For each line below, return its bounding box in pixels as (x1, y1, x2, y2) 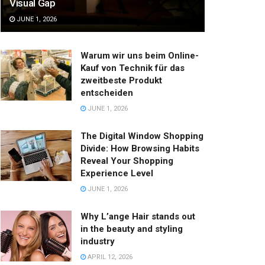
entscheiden (80, 88, 133, 99)
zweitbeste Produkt (80, 75, 162, 86)
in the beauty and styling (80, 224, 183, 235)
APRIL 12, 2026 (86, 253, 132, 261)
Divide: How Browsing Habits (80, 143, 199, 154)
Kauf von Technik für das (80, 63, 185, 74)
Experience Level (80, 168, 153, 179)
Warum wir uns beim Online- (80, 50, 199, 62)
